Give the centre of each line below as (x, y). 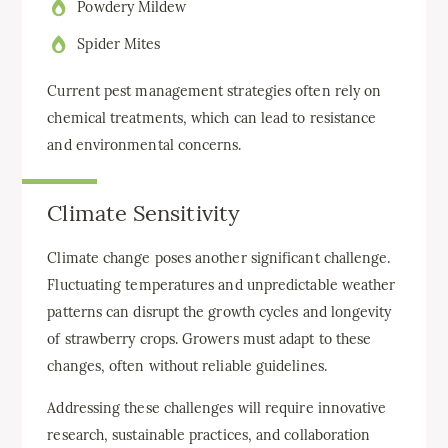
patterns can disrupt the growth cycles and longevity (219, 311)
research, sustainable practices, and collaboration (209, 434)
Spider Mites (119, 43)
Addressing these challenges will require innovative (217, 407)
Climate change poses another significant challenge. (219, 257)
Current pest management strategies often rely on (214, 90)
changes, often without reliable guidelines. (187, 365)
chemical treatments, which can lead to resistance (212, 117)
